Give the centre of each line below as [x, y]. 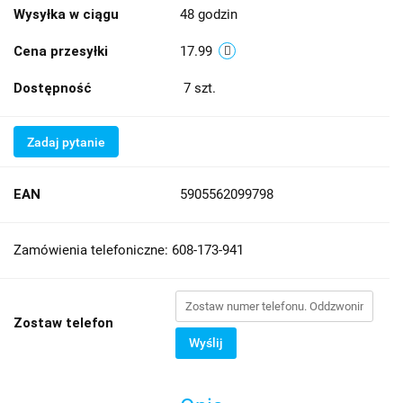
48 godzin [209, 14]
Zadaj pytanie [66, 142]
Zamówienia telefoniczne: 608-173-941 [129, 250]
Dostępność [53, 88]
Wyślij [206, 342]
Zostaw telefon [63, 322]
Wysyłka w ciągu [66, 14]
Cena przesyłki [61, 51]
